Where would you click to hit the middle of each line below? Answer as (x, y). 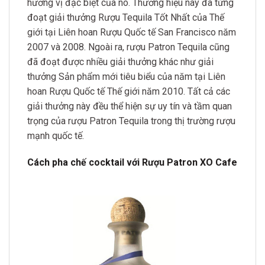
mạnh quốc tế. (56, 135)
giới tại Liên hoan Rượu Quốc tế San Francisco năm (132, 32)
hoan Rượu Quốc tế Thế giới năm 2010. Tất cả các (129, 91)
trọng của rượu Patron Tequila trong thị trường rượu (131, 121)
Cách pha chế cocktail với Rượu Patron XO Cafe (132, 163)
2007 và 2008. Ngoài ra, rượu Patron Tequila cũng (128, 47)
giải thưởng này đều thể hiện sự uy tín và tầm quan (130, 106)
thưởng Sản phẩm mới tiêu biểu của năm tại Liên (126, 76)
